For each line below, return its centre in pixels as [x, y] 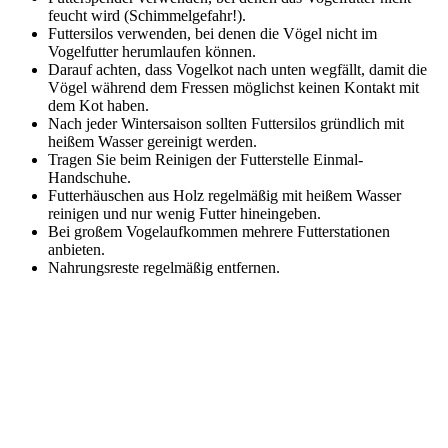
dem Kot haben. [98, 106]
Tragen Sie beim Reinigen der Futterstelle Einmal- [205, 160]
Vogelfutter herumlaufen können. [152, 52]
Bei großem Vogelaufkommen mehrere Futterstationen [219, 232]
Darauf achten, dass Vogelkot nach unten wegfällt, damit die [237, 70]
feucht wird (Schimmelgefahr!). [147, 16]
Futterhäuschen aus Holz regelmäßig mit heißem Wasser [224, 196]
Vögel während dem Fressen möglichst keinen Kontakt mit [233, 88]
